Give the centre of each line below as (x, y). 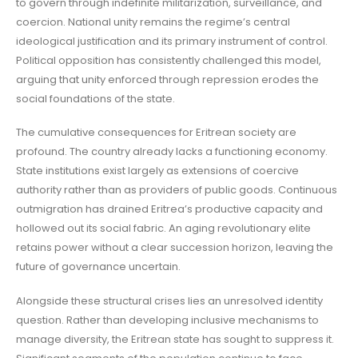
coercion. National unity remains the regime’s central (153, 22)
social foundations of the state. (95, 98)
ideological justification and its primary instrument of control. (172, 41)
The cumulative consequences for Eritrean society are (156, 133)
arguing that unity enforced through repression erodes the (167, 79)
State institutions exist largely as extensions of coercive (157, 171)
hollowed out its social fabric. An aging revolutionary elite (163, 229)
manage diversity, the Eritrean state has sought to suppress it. (175, 339)
